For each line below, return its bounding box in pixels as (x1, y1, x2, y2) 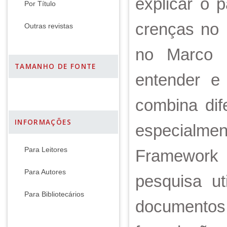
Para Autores (24, 168, 66, 176)
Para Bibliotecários (24, 191, 84, 198)
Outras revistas (24, 22, 73, 30)
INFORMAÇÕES (15, 118, 71, 127)
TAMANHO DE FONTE (15, 62, 96, 71)
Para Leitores (24, 146, 67, 154)
